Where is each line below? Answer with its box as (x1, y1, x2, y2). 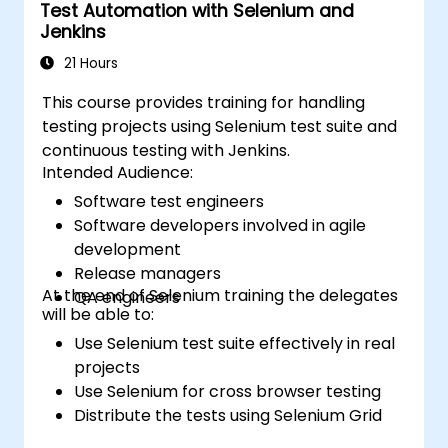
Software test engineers (74, 189, 265, 213)
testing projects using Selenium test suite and (42, 114, 398, 138)
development (74, 237, 182, 261)
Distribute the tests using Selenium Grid (74, 403, 383, 427)
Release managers (74, 261, 222, 285)
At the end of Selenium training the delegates (42, 283, 399, 307)
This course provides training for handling (42, 90, 366, 114)
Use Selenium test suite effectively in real (74, 331, 396, 355)
